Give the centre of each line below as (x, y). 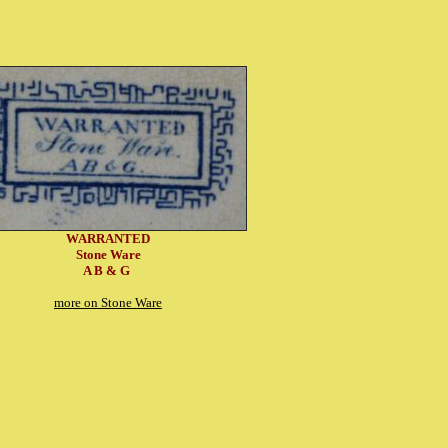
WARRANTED (108, 238)
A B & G (108, 270)
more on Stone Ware (108, 302)
